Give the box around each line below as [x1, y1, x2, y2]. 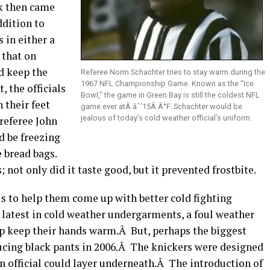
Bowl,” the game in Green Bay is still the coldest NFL [81, 90, 260, 99]
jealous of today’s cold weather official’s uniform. [81, 113, 252, 122]
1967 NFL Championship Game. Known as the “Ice [81, 79, 254, 88]
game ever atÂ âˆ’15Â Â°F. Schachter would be [81, 102, 242, 111]
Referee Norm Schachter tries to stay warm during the [81, 67, 265, 77]
